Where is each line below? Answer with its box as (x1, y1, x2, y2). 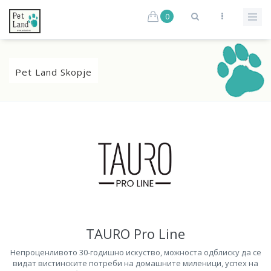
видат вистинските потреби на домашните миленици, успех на (13, 257, 258, 269)
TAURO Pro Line (86, 224, 185, 243)
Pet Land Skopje (15, 66, 92, 78)
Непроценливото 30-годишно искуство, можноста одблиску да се (10, 246, 261, 258)
